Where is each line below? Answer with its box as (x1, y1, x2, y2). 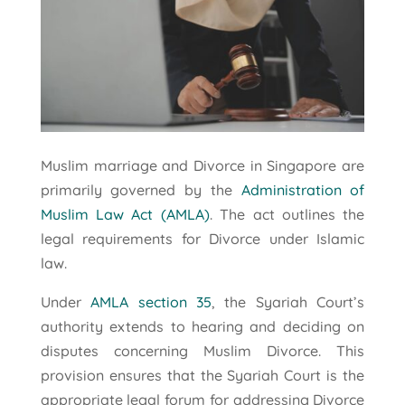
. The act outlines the (209, 204, 365, 223)
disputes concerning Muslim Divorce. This (40, 341, 365, 360)
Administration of (240, 180, 365, 199)
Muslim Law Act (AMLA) (40, 204, 210, 223)
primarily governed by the (40, 180, 241, 199)
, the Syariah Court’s (212, 292, 365, 311)
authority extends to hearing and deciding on (40, 316, 365, 335)
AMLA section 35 (90, 292, 212, 311)
